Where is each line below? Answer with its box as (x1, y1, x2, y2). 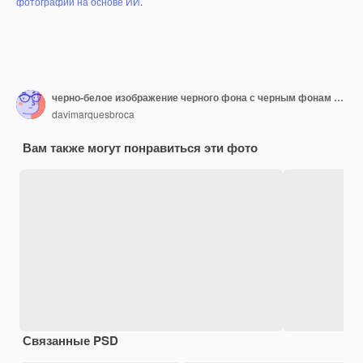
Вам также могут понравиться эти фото (23, 138, 258, 156)
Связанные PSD (23, 331, 118, 349)
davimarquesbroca (52, 107, 135, 122)
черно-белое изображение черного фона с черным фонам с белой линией (334, 90, 344, 105)
